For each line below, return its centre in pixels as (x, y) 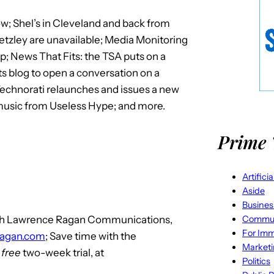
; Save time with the (91, 236)
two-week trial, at (62, 252)
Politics (256, 261)
